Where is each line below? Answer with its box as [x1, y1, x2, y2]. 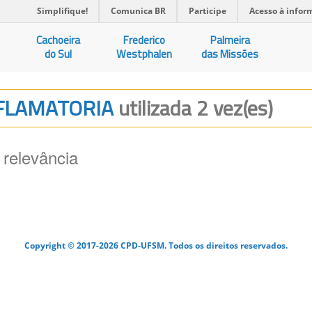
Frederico [123, 32, 166, 48]
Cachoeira [36, 32, 81, 48]
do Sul [45, 46, 72, 62]
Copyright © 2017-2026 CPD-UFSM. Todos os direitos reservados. [24, 240, 288, 251]
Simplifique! [37, 5, 88, 17]
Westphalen [116, 46, 173, 62]
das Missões [201, 46, 259, 62]
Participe [189, 5, 226, 17]
